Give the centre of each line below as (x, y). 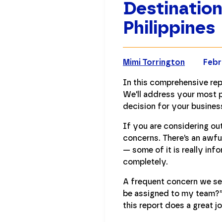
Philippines (169, 27)
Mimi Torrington (154, 62)
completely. (145, 162)
